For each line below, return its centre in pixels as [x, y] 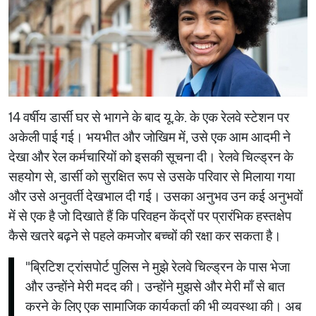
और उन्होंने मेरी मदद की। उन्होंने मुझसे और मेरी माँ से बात [155, 287]
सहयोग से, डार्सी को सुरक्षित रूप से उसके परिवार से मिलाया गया [152, 177]
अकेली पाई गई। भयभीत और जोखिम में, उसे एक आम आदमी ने [150, 138]
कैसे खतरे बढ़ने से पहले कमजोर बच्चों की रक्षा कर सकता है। [145, 236]
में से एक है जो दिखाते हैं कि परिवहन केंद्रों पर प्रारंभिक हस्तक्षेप [150, 217]
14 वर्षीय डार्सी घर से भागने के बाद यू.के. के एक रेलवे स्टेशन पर [149, 118]
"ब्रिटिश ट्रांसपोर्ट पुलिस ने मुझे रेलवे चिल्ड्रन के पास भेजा [158, 267]
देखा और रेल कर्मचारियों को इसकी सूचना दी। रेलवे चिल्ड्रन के [151, 157]
